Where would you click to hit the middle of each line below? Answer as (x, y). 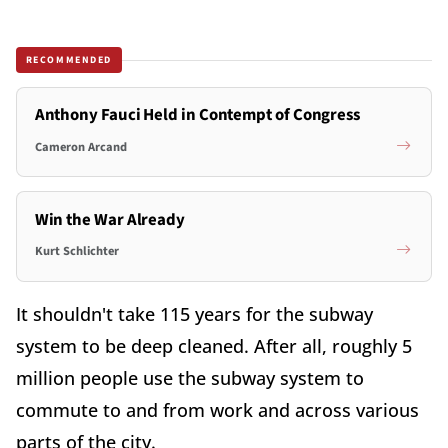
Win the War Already (109, 219)
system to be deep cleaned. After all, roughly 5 (214, 345)
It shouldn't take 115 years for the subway (194, 313)
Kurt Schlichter (76, 251)
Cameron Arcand (80, 146)
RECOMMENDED (69, 59)
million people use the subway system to (190, 377)
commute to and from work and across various (217, 409)
